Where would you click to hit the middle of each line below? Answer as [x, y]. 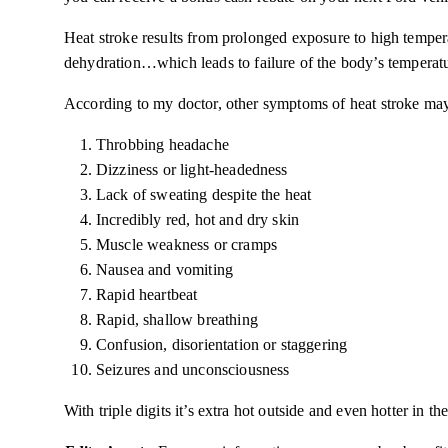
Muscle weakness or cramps [186, 244]
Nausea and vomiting [165, 269]
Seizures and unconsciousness [193, 369]
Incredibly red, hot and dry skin [198, 219]
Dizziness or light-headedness [192, 169]
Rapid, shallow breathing [177, 319]
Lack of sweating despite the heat [204, 194]
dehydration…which [132, 62]
